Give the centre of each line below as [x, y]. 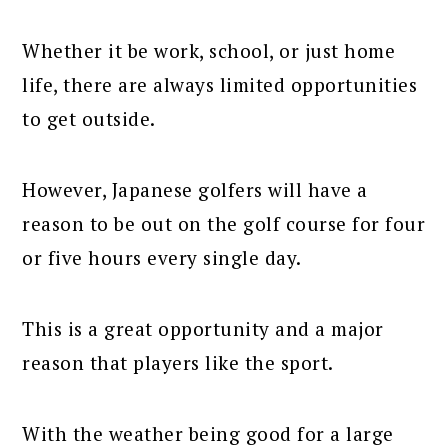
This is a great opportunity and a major [203, 329]
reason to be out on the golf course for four [224, 224]
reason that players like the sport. [178, 363]
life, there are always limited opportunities [220, 85]
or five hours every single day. [162, 258]
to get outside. [89, 119]
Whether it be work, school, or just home [209, 51]
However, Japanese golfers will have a [195, 190]
